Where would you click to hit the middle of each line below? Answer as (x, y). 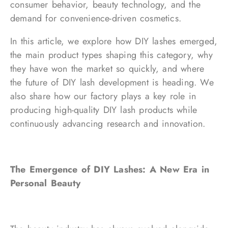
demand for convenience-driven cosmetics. (96, 18)
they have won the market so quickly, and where (107, 69)
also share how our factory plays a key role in (103, 96)
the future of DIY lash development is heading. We (112, 82)
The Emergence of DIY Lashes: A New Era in (110, 169)
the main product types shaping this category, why (111, 55)
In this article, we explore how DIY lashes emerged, (114, 41)
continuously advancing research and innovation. (108, 124)
